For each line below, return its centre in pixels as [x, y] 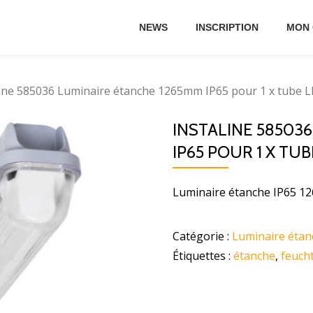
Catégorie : [202, 236]
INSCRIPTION [227, 27]
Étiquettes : [203, 256]
